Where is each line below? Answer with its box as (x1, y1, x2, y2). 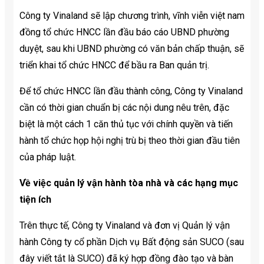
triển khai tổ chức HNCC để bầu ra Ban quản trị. (19, 59, 209, 71)
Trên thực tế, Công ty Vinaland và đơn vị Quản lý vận (19, 219, 230, 231)
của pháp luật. (19, 151, 76, 163)
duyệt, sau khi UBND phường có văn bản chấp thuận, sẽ (19, 42, 244, 54)
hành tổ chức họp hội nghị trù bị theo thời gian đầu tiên (19, 134, 240, 146)
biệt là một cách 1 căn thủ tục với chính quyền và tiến (19, 118, 233, 130)
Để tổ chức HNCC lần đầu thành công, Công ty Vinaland (19, 85, 243, 97)
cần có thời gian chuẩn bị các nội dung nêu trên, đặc (19, 101, 229, 113)
